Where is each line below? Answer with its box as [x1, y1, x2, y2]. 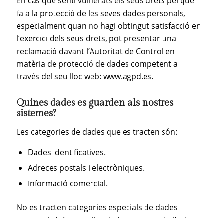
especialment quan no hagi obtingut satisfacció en [16, 20, 201, 32]
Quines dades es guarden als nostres [16, 97, 173, 109]
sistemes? [16, 108, 56, 120]
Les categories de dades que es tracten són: [16, 126, 177, 137]
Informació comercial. [27, 178, 108, 189]
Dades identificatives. [27, 147, 106, 158]
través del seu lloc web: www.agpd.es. [16, 71, 153, 82]
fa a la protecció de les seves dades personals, [16, 8, 185, 19]
